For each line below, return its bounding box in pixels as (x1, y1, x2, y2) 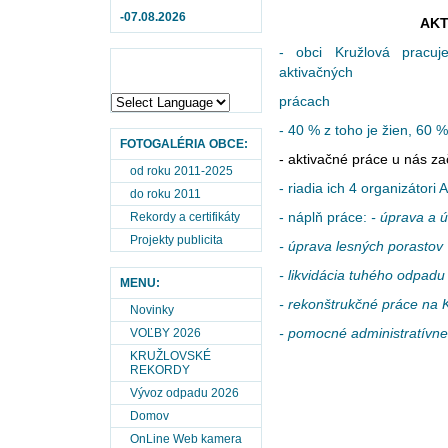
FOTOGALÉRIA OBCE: (120, 137, 248, 151)
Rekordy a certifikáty (130, 210, 240, 224)
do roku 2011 (130, 187, 201, 201)
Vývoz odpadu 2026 (130, 386, 239, 400)
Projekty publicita (130, 233, 223, 247)
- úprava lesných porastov (279, 238, 443, 254)
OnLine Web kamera (130, 432, 242, 446)
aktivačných (279, 64, 353, 80)
